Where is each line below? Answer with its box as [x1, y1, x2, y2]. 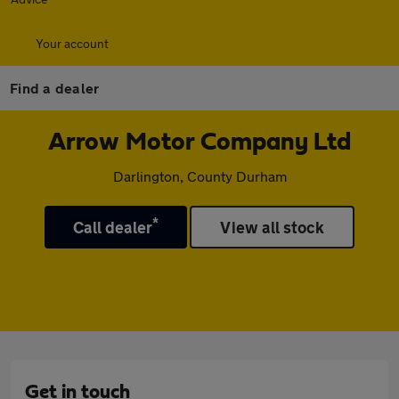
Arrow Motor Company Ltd [48, 130, 351, 155]
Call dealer [72, 217, 153, 237]
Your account [36, 36, 109, 51]
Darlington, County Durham [112, 167, 287, 184]
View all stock [220, 217, 325, 237]
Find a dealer [10, 79, 100, 96]
